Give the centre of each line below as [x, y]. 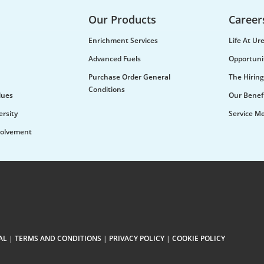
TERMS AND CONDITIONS [58, 238]
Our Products [122, 19]
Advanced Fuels [115, 59]
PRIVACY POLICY [137, 238]
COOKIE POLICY [199, 238]
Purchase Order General [129, 77]
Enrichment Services [123, 40]
